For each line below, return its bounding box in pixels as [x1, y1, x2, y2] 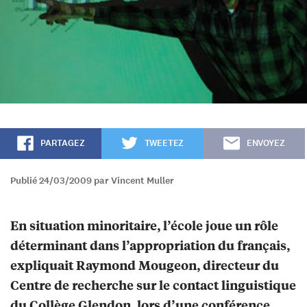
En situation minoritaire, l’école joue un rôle [10, 217, 278, 234]
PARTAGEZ [40, 137, 85, 150]
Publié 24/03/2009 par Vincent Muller [10, 174, 174, 188]
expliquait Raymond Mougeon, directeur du [10, 256, 279, 274]
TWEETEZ [144, 137, 184, 150]
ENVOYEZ [246, 137, 285, 150]
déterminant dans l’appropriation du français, [10, 236, 290, 254]
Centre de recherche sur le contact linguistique [10, 276, 296, 294]
